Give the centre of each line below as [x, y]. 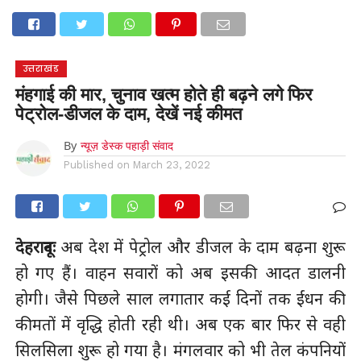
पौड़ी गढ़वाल [152, 67]
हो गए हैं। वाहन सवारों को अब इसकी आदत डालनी [180, 273]
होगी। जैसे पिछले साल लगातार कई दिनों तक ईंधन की [180, 299]
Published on [96, 165]
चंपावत [213, 54]
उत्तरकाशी [106, 54]
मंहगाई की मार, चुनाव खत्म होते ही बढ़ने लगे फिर [164, 95]
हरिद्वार [285, 67]
